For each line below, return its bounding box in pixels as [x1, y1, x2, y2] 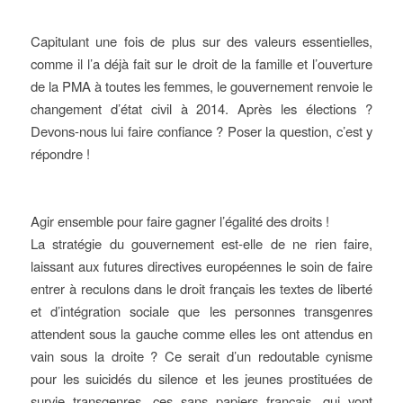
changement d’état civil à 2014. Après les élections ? [30, 99, 373, 118]
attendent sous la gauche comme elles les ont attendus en [30, 324, 373, 343]
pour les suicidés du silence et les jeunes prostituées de [30, 369, 373, 388]
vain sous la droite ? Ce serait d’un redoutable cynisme [30, 346, 373, 365]
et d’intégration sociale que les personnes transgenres [30, 301, 373, 320]
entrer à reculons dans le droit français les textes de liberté [30, 279, 373, 298]
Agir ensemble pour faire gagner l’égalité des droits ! [30, 211, 329, 230]
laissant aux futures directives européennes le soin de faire [30, 256, 373, 275]
